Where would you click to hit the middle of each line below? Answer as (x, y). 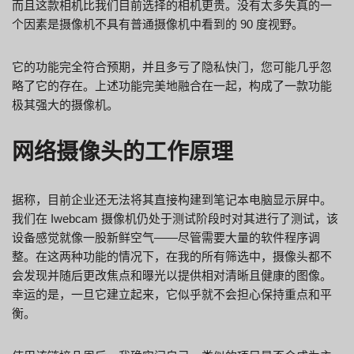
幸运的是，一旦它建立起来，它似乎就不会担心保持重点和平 (172, 294)
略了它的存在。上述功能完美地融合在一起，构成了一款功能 (172, 85)
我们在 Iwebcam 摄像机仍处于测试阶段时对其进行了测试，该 (175, 218)
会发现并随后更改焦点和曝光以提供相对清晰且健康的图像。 (172, 275)
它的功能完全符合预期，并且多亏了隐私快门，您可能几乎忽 (172, 66)
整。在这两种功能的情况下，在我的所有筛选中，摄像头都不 (172, 256)
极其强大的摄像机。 (65, 104)
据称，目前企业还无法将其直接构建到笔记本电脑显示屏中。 (172, 199)
